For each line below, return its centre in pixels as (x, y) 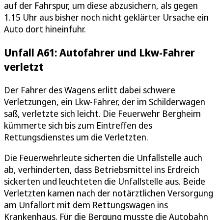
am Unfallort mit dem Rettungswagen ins (86, 205)
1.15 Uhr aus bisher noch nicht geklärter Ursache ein (106, 17)
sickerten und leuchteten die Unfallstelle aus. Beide (105, 181)
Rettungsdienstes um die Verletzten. (76, 137)
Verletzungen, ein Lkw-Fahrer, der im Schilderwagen (105, 102)
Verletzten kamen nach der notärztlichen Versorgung (109, 193)
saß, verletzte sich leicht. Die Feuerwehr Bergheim (102, 114)
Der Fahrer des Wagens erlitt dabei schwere (90, 90)
